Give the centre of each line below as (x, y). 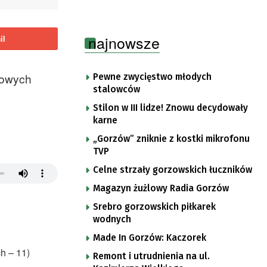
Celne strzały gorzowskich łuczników (173, 170)
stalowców (117, 89)
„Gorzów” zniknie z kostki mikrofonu (171, 139)
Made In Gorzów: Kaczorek (150, 237)
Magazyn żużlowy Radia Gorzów (161, 188)
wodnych (112, 219)
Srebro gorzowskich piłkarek (154, 207)
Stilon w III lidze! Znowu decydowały (170, 108)
